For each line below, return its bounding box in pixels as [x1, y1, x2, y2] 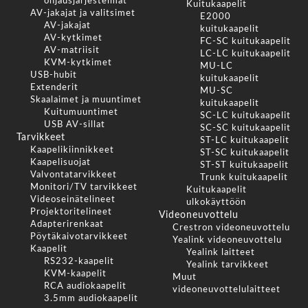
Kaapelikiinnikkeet [30, 145, 114, 155]
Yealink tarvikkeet [186, 260, 269, 269]
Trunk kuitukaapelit [199, 173, 288, 182]
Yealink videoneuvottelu [172, 235, 282, 245]
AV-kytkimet [44, 33, 102, 43]
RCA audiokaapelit [44, 281, 126, 291]
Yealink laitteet [186, 247, 255, 257]
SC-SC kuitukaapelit [199, 123, 291, 133]
